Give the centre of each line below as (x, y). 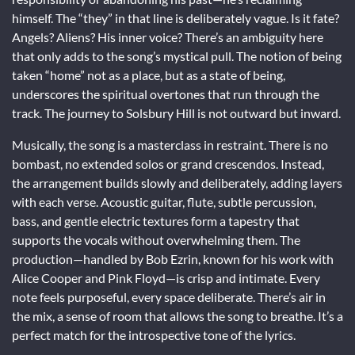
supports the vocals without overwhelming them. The (156, 239)
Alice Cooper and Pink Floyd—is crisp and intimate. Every (166, 277)
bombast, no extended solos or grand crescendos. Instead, (168, 163)
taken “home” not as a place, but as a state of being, (149, 74)
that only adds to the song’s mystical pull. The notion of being (177, 55)
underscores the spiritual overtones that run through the (166, 94)
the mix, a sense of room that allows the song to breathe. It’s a (177, 315)
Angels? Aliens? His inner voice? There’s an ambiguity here (168, 36)
